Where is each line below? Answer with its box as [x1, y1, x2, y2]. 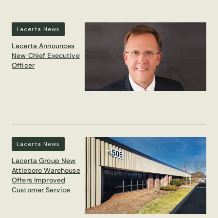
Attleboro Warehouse [12, 166, 80, 175]
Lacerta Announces [12, 41, 75, 51]
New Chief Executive [12, 51, 80, 60]
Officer [12, 61, 35, 70]
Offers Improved [12, 176, 66, 185]
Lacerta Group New [12, 156, 76, 165]
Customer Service [12, 185, 71, 195]
